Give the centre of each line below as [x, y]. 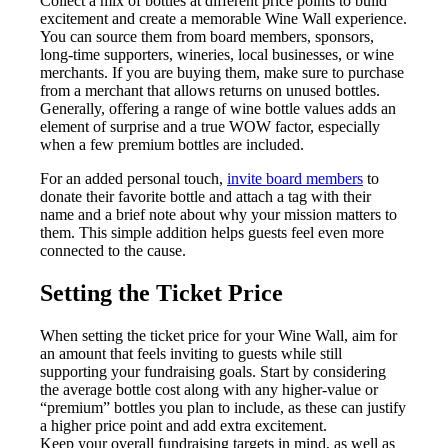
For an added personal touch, [133, 179]
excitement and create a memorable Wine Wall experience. [223, 19]
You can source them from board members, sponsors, [207, 37]
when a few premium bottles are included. [172, 145]
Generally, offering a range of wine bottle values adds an [218, 109]
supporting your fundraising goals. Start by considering [213, 371]
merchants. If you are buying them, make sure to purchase [222, 73]
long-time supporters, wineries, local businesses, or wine [217, 55]
